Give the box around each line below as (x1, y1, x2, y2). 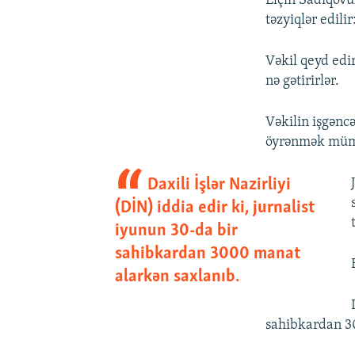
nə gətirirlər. (265, 73, 340, 89)
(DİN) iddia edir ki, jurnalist (114, 198, 315, 217)
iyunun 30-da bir (114, 221, 238, 240)
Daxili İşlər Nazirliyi (147, 175, 292, 194)
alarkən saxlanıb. (114, 267, 239, 286)
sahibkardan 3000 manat (114, 244, 300, 263)
